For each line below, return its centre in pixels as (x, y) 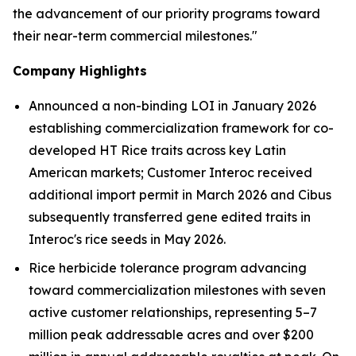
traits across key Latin (217, 150)
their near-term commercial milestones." (135, 36)
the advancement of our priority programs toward (166, 14)
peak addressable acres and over (175, 335)
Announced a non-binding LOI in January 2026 (172, 106)
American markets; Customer (119, 172)
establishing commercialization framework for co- (181, 128)
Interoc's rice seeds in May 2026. (127, 239)
